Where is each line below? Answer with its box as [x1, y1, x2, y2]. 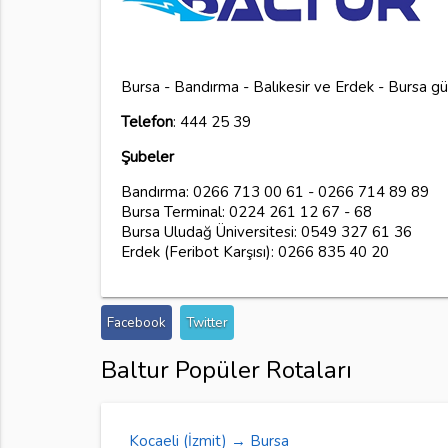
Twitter [185, 312, 228, 332]
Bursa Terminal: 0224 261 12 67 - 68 [120, 201, 372, 222]
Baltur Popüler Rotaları [100, 353, 352, 386]
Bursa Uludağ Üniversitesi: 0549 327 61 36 [120, 221, 412, 242]
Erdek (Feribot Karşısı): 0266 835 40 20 [120, 241, 389, 262]
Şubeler [120, 146, 174, 167]
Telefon [120, 111, 173, 132]
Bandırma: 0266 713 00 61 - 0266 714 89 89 [120, 181, 429, 202]
